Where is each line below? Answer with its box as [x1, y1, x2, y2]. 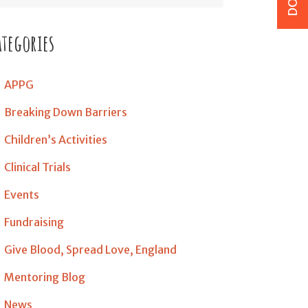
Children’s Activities [4, 133, 107, 146]
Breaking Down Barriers [4, 105, 127, 119]
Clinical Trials [4, 160, 71, 174]
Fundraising [4, 215, 64, 229]
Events [4, 188, 39, 201]
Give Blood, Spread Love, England [4, 243, 177, 256]
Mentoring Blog [4, 270, 85, 284]
